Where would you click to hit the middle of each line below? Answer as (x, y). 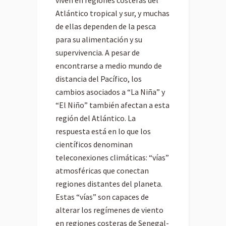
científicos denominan (94, 145)
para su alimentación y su (99, 40)
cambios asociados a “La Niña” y (110, 92)
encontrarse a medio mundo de (109, 66)
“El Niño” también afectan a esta (112, 105)
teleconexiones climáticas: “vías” (112, 158)
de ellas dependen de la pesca (106, 26)
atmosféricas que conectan (102, 171)
